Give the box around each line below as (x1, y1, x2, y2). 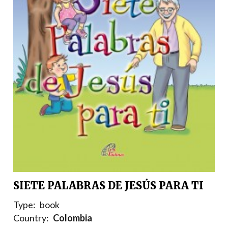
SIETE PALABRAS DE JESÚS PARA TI (13, 179, 204, 192)
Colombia (53, 212, 92, 224)
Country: (13, 212, 49, 224)
